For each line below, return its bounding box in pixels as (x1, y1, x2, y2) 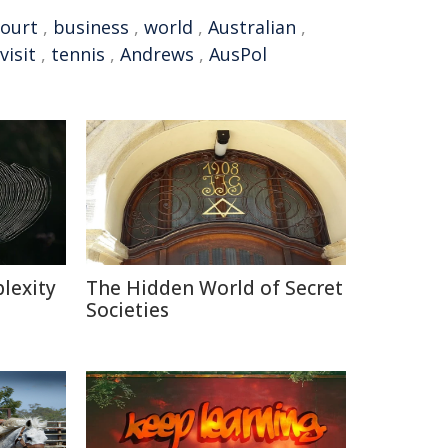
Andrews (120, 41, 194, 66)
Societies (86, 296, 169, 323)
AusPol (209, 41, 267, 66)
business (53, 14, 129, 39)
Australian (208, 14, 296, 39)
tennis (51, 41, 105, 66)
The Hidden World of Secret (86, 274, 343, 301)
